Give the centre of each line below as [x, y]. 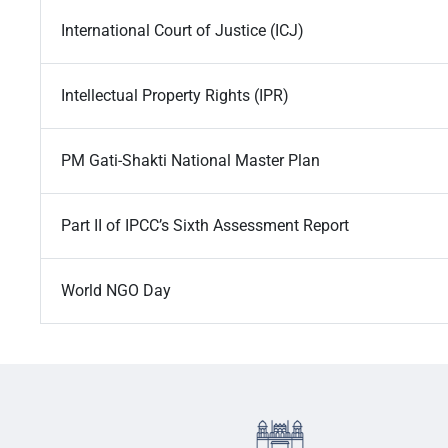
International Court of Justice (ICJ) [182, 31]
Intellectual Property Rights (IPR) [175, 96]
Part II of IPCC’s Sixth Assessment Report [205, 226]
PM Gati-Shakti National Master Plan [190, 161]
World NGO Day [116, 291]
